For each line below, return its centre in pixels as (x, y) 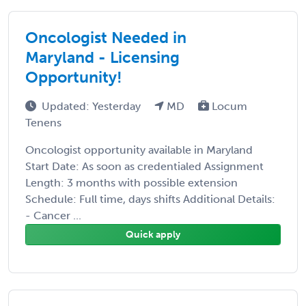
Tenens (43, 122)
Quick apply (153, 234)
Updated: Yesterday (93, 106)
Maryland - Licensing (102, 57)
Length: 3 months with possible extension (131, 182)
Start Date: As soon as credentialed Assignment (144, 166)
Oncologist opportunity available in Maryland (139, 150)
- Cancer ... (53, 215)
